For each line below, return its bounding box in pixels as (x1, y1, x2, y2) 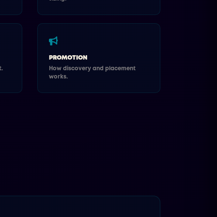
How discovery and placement (49, 66, 136, 72)
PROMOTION (49, 55, 88, 61)
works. (49, 75, 68, 80)
